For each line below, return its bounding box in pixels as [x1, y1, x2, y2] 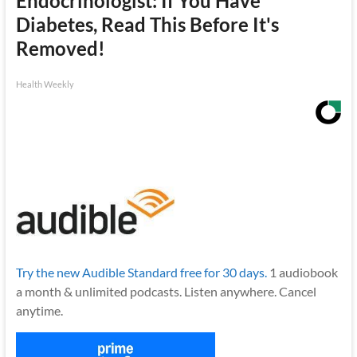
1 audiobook [266, 264, 338, 280]
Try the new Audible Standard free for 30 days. [15, 264, 267, 280]
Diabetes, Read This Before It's [15, 13, 279, 37]
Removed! [15, 37, 105, 61]
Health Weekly [15, 79, 74, 90]
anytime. [15, 302, 63, 318]
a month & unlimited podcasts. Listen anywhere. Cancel [15, 283, 316, 299]
